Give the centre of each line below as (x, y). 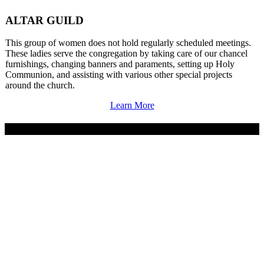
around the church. (40, 85)
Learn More (132, 105)
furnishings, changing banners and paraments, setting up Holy (120, 64)
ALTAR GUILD (44, 20)
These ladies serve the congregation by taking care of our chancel (126, 54)
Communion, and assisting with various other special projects (119, 75)
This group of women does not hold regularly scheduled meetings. (129, 43)
